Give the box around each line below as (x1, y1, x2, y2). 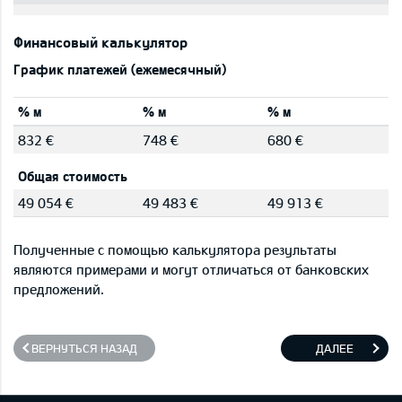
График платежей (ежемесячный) (13, 61, 226, 77)
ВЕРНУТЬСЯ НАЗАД (31, 341, 137, 355)
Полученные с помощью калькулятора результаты (13, 241, 336, 258)
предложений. (13, 281, 104, 297)
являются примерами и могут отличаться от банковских (13, 261, 369, 277)
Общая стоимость (18, 168, 127, 184)
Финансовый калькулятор (13, 33, 188, 50)
